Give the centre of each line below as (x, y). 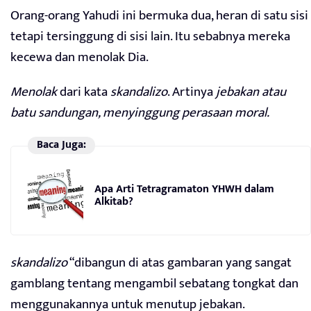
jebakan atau (251, 92)
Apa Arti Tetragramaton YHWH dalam (184, 189)
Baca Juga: (61, 145)
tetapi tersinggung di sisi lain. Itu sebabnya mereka (150, 37)
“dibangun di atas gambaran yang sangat (179, 263)
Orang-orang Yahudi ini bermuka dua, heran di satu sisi (159, 16)
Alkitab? (114, 201)
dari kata (84, 92)
